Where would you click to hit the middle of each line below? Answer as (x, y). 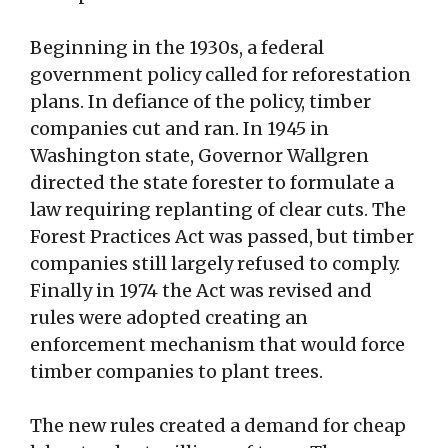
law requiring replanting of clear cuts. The (218, 210)
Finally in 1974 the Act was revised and (201, 291)
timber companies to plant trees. (176, 372)
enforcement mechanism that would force (217, 345)
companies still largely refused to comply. (215, 264)
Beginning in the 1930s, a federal (177, 48)
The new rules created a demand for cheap (218, 426)
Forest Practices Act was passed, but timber (222, 237)
